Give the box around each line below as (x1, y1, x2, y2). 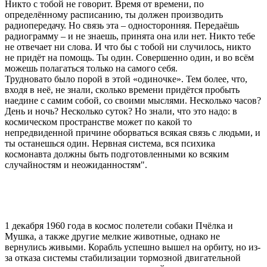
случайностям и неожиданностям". (5, 159, 147, 170)
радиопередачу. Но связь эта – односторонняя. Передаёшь (5, 20, 239, 30)
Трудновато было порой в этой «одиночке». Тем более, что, (5, 73, 247, 84)
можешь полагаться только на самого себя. (5, 63, 178, 73)
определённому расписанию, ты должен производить (5, 9, 223, 20)
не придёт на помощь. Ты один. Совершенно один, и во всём (5, 52, 254, 63)
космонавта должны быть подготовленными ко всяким (5, 148, 229, 159)
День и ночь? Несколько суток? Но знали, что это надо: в (5, 105, 237, 116)
